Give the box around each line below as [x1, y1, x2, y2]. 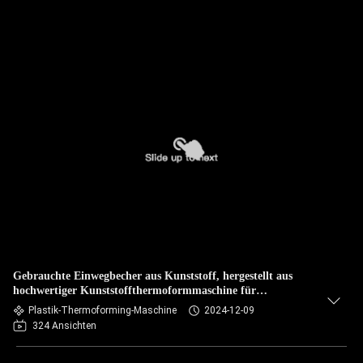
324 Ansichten [32, 320, 96, 331]
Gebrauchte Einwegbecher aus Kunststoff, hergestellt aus [13, 270, 293, 282]
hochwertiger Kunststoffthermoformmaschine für [13, 284, 256, 297]
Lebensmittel [13, 299, 76, 311]
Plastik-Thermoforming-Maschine [28, 305, 177, 316]
